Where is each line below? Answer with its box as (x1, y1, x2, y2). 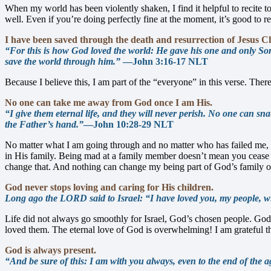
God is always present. (5, 245, 96, 256)
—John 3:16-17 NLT (120, 56, 208, 67)
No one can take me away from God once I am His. (5, 97, 212, 108)
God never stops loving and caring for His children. (5, 182, 214, 193)
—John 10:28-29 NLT (83, 119, 174, 130)
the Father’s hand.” (5, 119, 83, 130)
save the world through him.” (5, 56, 120, 67)
